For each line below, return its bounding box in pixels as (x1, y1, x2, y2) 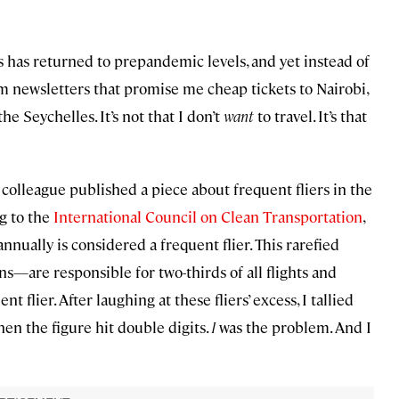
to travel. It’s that (257, 106, 367, 126)
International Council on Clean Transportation (53, 207, 362, 227)
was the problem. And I (216, 317, 371, 338)
